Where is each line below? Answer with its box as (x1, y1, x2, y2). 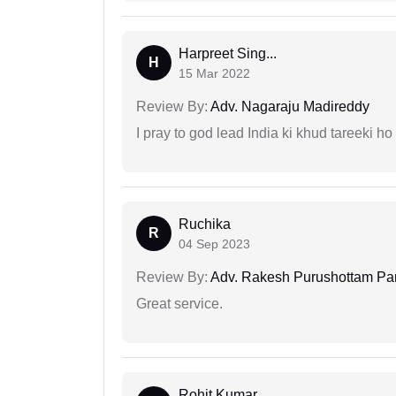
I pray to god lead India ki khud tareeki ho (136, 126, 392, 141)
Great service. (136, 296, 223, 312)
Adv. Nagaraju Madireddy (208, 99, 369, 115)
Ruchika (179, 217, 231, 232)
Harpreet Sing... (179, 46, 277, 62)
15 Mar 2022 (179, 66, 250, 81)
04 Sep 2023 (179, 237, 250, 252)
